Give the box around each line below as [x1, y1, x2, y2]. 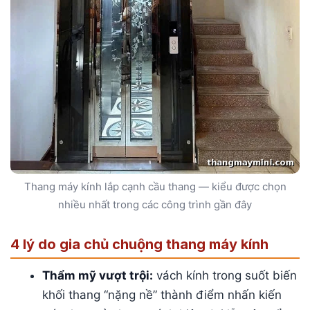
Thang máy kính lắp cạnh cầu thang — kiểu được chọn [24, 180, 286, 193]
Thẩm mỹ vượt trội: [42, 268, 154, 282]
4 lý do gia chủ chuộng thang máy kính [10, 235, 268, 253]
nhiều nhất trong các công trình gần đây [58, 198, 252, 211]
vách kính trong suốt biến [153, 268, 298, 282]
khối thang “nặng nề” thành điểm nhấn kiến [42, 287, 282, 302]
